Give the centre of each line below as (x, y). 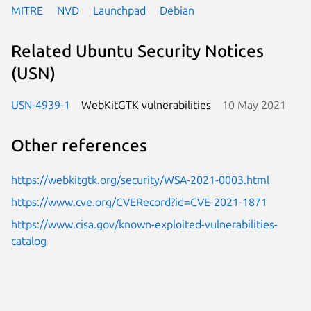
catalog (29, 241)
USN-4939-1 (41, 104)
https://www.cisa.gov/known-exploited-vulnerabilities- (144, 224)
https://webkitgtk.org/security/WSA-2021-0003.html (140, 179)
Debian (177, 10)
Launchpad (119, 10)
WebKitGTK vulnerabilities (146, 104)
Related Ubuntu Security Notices (137, 51)
